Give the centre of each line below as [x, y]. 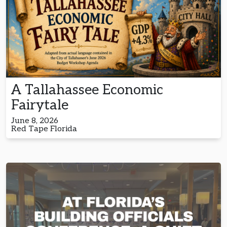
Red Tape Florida [44, 129]
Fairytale [40, 105]
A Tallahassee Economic [87, 90]
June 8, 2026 [35, 121]
